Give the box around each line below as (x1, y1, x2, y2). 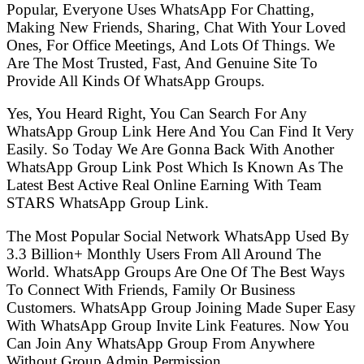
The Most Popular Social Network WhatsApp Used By (6, 227, 349, 245)
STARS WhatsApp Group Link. (6, 194, 209, 212)
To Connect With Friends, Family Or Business (6, 280, 295, 298)
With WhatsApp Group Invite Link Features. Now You (6, 316, 349, 334)
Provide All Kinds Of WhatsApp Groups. (6, 71, 265, 89)
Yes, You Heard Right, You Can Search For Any (6, 105, 307, 123)
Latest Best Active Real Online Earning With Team (6, 176, 322, 194)
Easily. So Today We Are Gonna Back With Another (6, 141, 334, 158)
